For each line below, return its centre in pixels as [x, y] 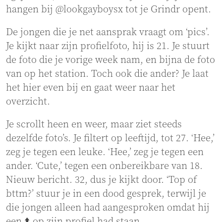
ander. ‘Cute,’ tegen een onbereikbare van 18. [104, 166]
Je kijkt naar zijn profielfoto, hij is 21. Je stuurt [108, 47]
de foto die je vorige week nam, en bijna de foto [111, 60]
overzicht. [28, 102]
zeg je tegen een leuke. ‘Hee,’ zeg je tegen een [105, 153]
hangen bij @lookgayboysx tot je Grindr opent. [109, 10]
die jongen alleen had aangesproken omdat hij [108, 208]
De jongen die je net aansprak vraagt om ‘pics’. [108, 33]
